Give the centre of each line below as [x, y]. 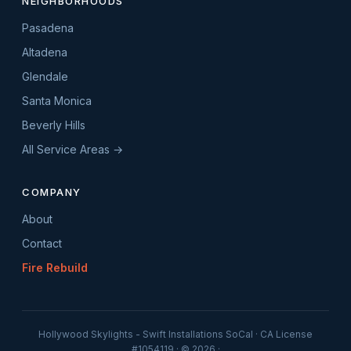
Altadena [45, 52]
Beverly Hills [54, 125]
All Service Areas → [72, 149]
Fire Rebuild [55, 268]
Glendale [45, 76]
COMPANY [52, 192]
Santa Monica [57, 101]
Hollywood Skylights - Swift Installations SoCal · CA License [175, 334]
